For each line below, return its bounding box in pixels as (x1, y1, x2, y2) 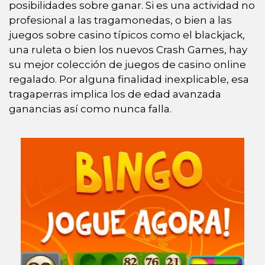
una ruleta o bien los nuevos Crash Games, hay (9, 43, 247, 56)
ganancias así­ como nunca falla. (9, 102, 172, 115)
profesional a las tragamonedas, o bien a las (9, 14, 232, 26)
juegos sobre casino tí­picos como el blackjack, (9, 28, 245, 41)
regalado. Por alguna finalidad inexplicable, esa (9, 73, 249, 85)
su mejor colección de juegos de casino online (9, 58, 246, 70)
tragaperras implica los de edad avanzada (9, 88, 221, 100)
